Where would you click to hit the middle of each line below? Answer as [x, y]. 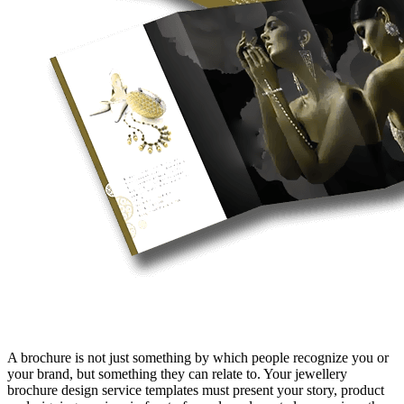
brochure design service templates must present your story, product [196, 390]
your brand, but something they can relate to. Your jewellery [177, 374]
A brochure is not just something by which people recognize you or [198, 358]
